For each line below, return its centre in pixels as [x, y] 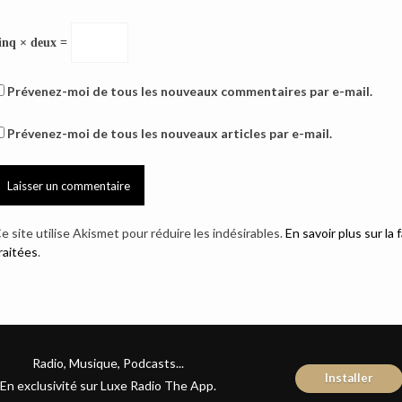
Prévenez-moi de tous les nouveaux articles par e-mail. [169, 133]
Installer [349, 378]
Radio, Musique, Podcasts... [108, 363]
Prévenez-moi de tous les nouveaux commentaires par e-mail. [189, 91]
